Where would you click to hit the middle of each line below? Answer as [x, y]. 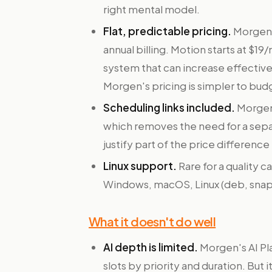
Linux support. [140, 166]
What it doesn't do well [152, 221]
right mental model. [151, 9]
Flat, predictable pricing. [167, 31]
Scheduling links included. [169, 107]
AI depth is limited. [151, 247]
